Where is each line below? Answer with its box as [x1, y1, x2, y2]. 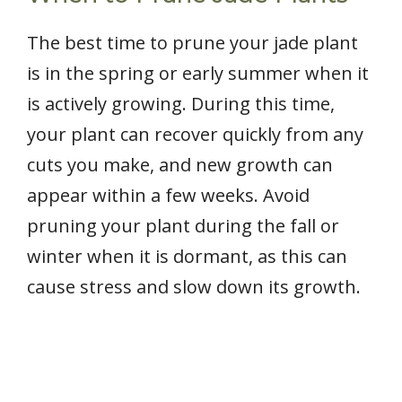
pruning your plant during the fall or [27, 213, 339, 238]
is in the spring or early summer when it [27, 60, 369, 85]
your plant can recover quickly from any [27, 121, 363, 146]
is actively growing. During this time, [27, 91, 335, 116]
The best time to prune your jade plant [27, 30, 358, 55]
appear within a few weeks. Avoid [27, 182, 310, 207]
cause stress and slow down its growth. [27, 274, 361, 299]
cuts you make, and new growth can [27, 152, 333, 177]
